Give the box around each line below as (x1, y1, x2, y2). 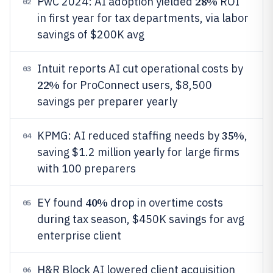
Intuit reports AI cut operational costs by (37, 62, 243, 76)
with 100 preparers (37, 161, 136, 175)
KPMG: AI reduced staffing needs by (37, 129, 222, 143)
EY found (37, 196, 85, 210)
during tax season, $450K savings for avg (37, 212, 244, 226)
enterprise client (37, 229, 121, 243)
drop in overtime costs (107, 196, 223, 210)
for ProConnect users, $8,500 (59, 78, 212, 92)
